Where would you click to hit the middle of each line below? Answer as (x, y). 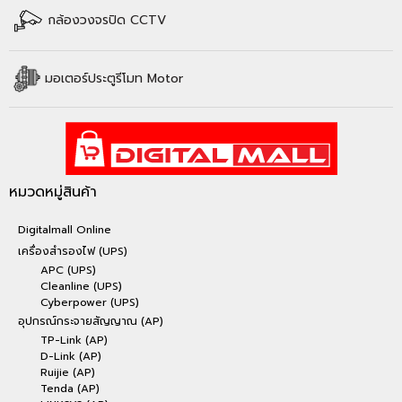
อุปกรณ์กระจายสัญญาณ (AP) (91, 321)
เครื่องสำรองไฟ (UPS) (73, 251)
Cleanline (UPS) (81, 286)
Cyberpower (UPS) (90, 302)
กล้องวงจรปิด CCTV (107, 21)
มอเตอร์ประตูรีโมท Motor (114, 78)
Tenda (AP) (70, 389)
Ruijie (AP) (68, 372)
